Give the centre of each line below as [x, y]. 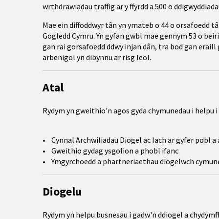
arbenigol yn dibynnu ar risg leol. [97, 57]
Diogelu [62, 191]
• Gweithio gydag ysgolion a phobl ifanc [110, 151]
